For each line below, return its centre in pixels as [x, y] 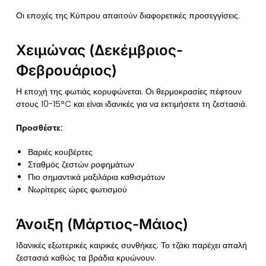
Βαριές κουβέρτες [60, 152]
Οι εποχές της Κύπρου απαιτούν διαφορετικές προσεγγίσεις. [128, 16]
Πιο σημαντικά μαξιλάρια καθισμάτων [96, 177]
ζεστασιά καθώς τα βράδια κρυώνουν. [86, 257]
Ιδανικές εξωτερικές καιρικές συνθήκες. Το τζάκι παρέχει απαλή [131, 245]
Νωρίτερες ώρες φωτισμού [77, 189]
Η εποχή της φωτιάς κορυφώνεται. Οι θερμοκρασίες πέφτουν [129, 92]
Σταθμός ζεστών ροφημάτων [81, 164]
